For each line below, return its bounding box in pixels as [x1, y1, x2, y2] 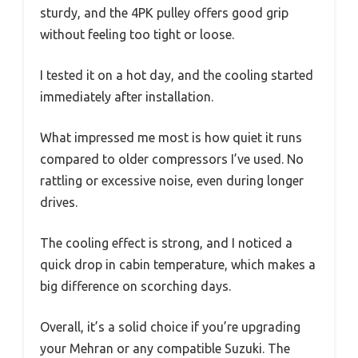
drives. [40, 195, 78, 210]
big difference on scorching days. [40, 279, 231, 294]
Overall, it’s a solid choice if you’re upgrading [40, 320, 300, 335]
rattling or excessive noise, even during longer [40, 173, 304, 189]
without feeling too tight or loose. [40, 27, 234, 42]
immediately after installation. [40, 89, 213, 105]
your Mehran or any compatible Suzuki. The [40, 341, 290, 356]
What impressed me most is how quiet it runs [40, 130, 302, 145]
